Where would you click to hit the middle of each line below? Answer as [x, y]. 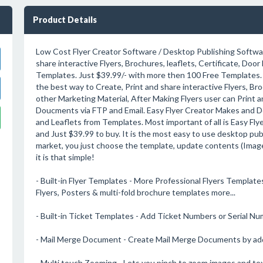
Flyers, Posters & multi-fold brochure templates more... [135, 192]
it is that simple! [65, 157]
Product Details [65, 20]
